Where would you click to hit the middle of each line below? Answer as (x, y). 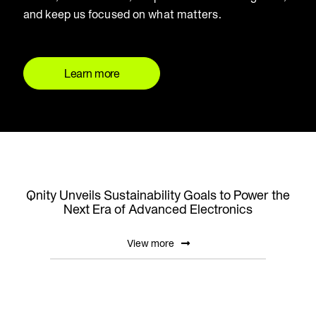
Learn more (92, 73)
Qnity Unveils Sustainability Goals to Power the (158, 195)
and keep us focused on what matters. (122, 14)
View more (150, 243)
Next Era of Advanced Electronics (158, 209)
